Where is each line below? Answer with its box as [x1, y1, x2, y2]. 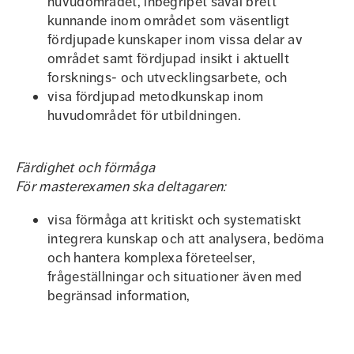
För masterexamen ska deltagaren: [16, 178, 227, 195]
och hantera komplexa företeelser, [47, 249, 255, 266]
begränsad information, [47, 287, 190, 304]
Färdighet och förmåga [16, 159, 156, 176]
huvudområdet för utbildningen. [47, 107, 242, 124]
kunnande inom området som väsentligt [47, 12, 290, 29]
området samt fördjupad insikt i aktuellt [47, 50, 289, 67]
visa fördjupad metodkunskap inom [47, 88, 264, 105]
